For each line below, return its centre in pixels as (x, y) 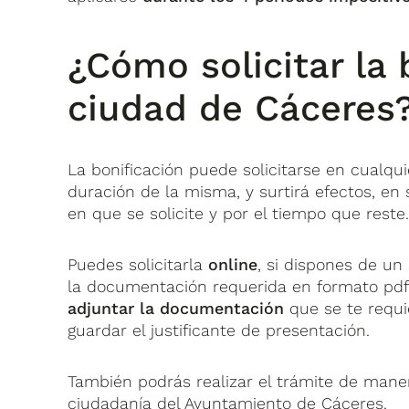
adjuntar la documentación (176, 309)
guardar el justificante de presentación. (219, 330)
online (233, 265)
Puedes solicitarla (138, 265)
